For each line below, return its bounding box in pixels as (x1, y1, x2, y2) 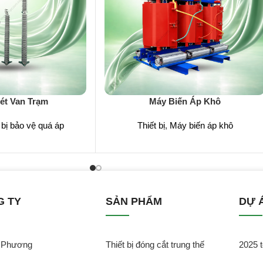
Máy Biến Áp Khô (149, 96, 221, 106)
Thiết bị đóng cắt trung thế (106, 240, 205, 250)
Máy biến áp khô (169, 120, 233, 130)
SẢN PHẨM (106, 195, 163, 207)
